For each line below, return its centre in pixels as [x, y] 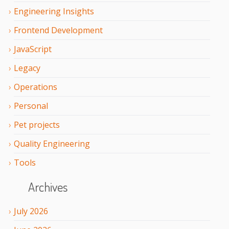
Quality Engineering [52, 144]
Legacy [27, 68]
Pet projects [37, 125]
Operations [36, 87]
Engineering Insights [54, 12]
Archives [48, 187]
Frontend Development [58, 30]
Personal [31, 106]
